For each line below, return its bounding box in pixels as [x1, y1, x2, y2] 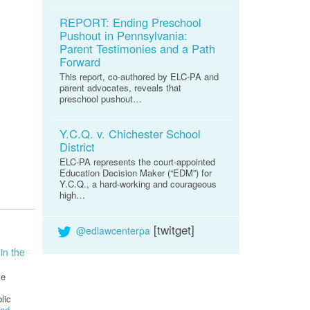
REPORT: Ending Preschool [60, 14, 201, 31]
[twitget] [150, 220, 194, 238]
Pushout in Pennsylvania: [60, 27, 188, 44]
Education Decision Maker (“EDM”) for [60, 166, 212, 180]
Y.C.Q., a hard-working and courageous [60, 177, 217, 191]
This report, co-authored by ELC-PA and [60, 70, 219, 84]
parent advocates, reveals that [60, 81, 181, 95]
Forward [60, 53, 100, 71]
